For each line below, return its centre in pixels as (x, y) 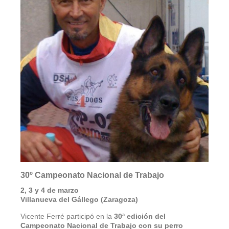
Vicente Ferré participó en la (67, 216)
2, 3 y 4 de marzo (50, 190)
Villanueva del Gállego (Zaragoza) (79, 200)
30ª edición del (140, 216)
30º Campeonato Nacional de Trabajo (92, 175)
